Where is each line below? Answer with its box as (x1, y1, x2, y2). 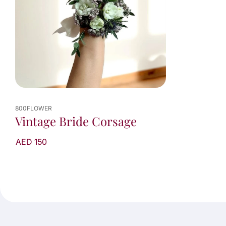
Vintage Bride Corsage (15, 113, 137, 130)
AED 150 (16, 137, 47, 147)
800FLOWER (15, 104, 52, 112)
